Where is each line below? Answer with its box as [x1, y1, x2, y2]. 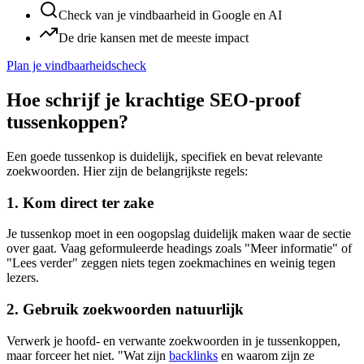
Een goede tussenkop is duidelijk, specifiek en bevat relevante [6, 149, 323, 163]
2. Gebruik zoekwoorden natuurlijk [6, 301, 244, 318]
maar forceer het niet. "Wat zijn [6, 348, 169, 362]
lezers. [6, 271, 39, 285]
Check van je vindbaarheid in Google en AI [58, 8, 282, 23]
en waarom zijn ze [218, 348, 314, 362]
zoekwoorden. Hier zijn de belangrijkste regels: [6, 164, 248, 178]
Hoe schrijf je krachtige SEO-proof [6, 89, 301, 111]
